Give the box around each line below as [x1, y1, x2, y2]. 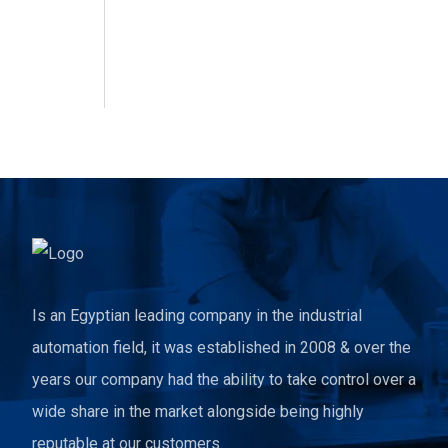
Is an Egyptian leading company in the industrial [32, 306, 362, 325]
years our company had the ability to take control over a [32, 370, 416, 389]
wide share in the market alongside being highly [32, 402, 364, 421]
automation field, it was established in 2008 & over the [32, 338, 411, 357]
